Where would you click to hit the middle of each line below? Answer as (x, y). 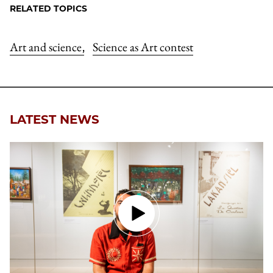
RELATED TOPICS (48, 9)
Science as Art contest (143, 47)
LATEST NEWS (55, 120)
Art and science (47, 47)
